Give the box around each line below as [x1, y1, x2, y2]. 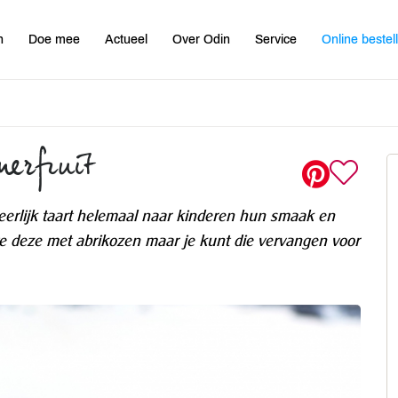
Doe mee [28, 32, 81, 46]
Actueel [105, 32, 148, 46]
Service [255, 32, 298, 46]
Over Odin [172, 32, 231, 46]
